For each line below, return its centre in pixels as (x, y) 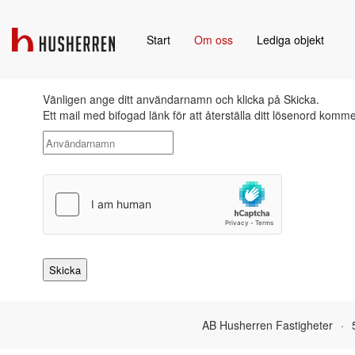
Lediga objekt (290, 40)
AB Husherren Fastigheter (267, 325)
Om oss (214, 40)
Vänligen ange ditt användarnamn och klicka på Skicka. (181, 99)
